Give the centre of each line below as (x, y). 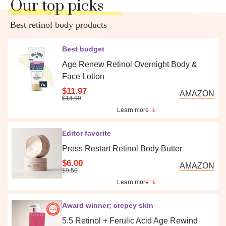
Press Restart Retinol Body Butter (122, 149)
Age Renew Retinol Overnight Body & (130, 64)
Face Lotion (83, 76)
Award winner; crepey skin (108, 205)
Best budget (83, 49)
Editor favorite (87, 133)
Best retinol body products (59, 25)
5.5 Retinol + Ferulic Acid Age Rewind (130, 221)
